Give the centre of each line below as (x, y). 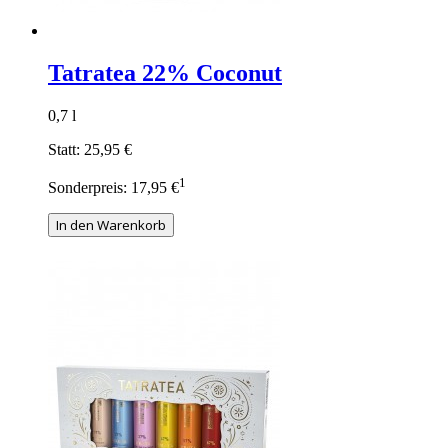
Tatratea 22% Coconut (165, 72)
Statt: (64, 149)
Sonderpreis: (87, 187)
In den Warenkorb (111, 224)
